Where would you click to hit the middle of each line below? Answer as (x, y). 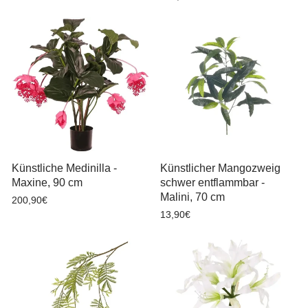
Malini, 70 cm (192, 197)
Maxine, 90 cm (47, 182)
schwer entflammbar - (212, 182)
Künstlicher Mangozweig (220, 168)
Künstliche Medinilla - (64, 168)
